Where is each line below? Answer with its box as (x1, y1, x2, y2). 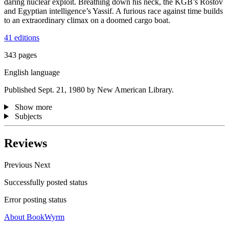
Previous (4, 160, 34, 169)
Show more (14, 102, 52, 111)
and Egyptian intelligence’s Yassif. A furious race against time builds (4, 6, 223, 15)
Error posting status (4, 195, 66, 204)
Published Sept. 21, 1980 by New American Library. (4, 85, 174, 94)
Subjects (14, 111, 42, 121)
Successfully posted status (4, 177, 87, 187)
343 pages (4, 50, 37, 59)
